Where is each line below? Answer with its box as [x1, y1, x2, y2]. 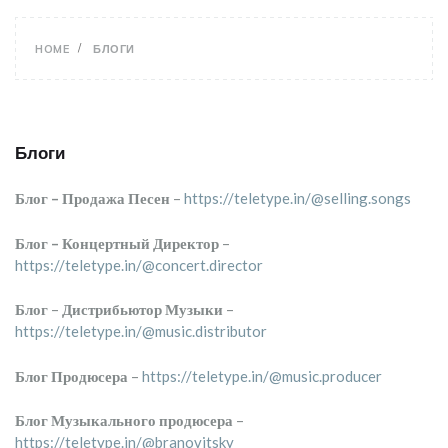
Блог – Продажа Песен [15, 189, 170, 207]
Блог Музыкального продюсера [15, 411, 233, 429]
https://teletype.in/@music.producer [142, 366, 382, 385]
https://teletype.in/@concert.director [15, 255, 263, 274]
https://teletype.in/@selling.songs [184, 189, 411, 207]
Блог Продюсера [15, 366, 128, 385]
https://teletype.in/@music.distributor [15, 322, 267, 340]
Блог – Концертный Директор [15, 233, 219, 252]
